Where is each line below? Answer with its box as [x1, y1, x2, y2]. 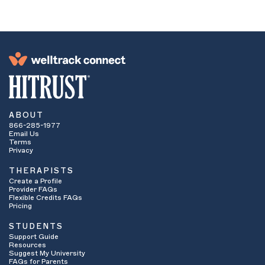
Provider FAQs [9, 186, 57, 193]
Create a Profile [9, 177, 62, 185]
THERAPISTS [9, 167, 74, 174]
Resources [9, 241, 46, 248]
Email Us [9, 130, 39, 137]
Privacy [9, 147, 33, 154]
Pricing [9, 202, 32, 209]
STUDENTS [9, 222, 63, 230]
